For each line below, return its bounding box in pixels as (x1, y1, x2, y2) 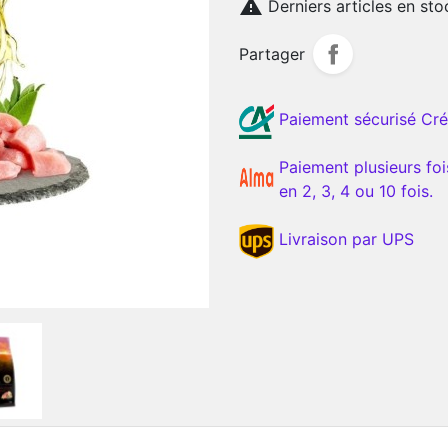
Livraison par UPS (279, 229, 414, 250)
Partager (239, 44, 305, 65)
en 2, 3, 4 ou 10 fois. (279, 181, 433, 202)
